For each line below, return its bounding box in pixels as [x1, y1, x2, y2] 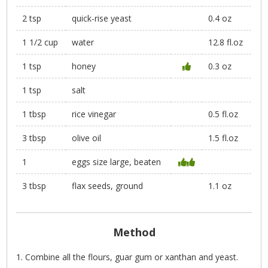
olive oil [72, 132, 102, 144]
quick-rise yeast [72, 13, 132, 25]
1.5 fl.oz [208, 132, 239, 144]
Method [112, 225, 156, 240]
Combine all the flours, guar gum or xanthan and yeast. [25, 251, 239, 263]
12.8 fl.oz [208, 36, 243, 48]
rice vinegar [72, 108, 117, 120]
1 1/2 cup [22, 36, 59, 48]
